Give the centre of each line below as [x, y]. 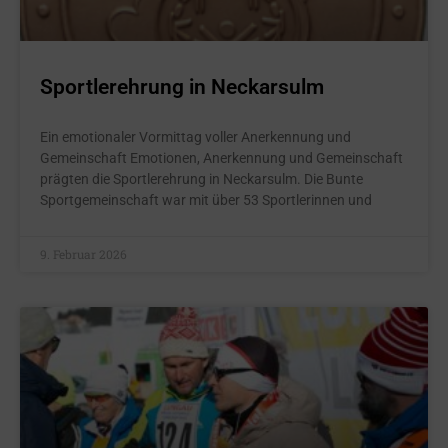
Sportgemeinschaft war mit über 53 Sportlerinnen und [206, 200]
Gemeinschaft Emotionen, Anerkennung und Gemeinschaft [221, 158]
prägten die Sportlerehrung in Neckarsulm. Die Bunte [201, 179]
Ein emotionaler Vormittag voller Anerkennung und [195, 137]
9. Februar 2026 [83, 254]
